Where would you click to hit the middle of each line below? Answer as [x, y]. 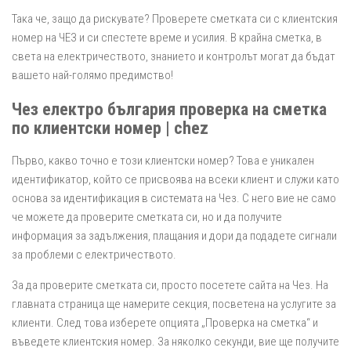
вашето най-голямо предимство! [92, 76]
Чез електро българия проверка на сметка [169, 109]
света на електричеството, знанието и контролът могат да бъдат [174, 57]
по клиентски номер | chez [110, 127]
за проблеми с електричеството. [94, 255]
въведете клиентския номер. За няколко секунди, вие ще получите [175, 342]
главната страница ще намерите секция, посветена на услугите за [174, 304]
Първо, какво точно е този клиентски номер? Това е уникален [163, 161]
